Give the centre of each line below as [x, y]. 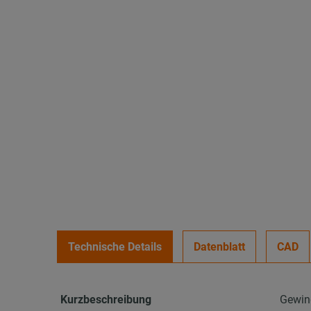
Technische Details [115, 247]
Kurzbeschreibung [106, 300]
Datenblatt [220, 247]
